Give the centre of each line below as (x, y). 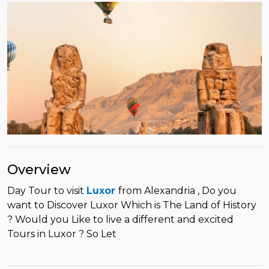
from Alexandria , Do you (177, 190)
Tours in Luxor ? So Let (62, 234)
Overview (39, 169)
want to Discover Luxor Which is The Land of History (132, 205)
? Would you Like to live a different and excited (120, 219)
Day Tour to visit (47, 190)
